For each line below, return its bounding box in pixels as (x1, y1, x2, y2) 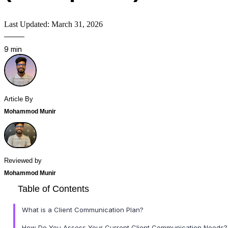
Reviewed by (4, 156, 42, 164)
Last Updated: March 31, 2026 (4, 19, 103, 28)
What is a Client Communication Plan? (22, 205, 144, 214)
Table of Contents (18, 183, 89, 194)
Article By (4, 95, 33, 103)
